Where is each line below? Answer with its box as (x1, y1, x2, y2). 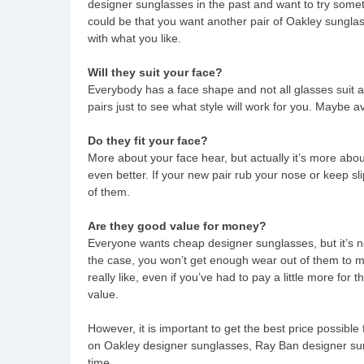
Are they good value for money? (88, 219, 266, 232)
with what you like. (88, 31, 181, 45)
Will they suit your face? (88, 65, 223, 79)
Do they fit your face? (88, 133, 208, 147)
